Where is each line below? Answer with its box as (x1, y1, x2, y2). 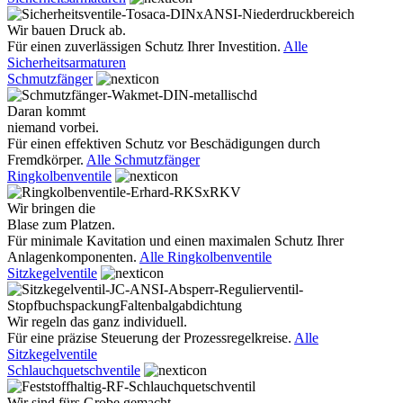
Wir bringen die (7, 201, 95, 216)
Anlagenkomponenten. (7, 249, 139, 264)
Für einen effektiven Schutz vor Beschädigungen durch (7, 136, 320, 151)
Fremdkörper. (7, 152, 86, 167)
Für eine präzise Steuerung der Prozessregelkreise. (7, 330, 294, 345)
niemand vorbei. (7, 120, 99, 135)
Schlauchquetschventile (7, 363, 140, 378)
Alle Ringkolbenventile (139, 249, 272, 264)
